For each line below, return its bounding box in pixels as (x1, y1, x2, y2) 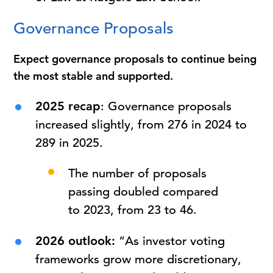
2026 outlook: (35, 233, 116, 248)
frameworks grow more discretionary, (35, 252, 242, 267)
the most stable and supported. (13, 69, 174, 83)
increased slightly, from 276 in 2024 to (35, 117, 247, 132)
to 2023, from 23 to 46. (68, 202, 197, 218)
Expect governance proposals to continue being (13, 52, 257, 66)
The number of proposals (68, 166, 207, 181)
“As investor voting (115, 233, 225, 249)
